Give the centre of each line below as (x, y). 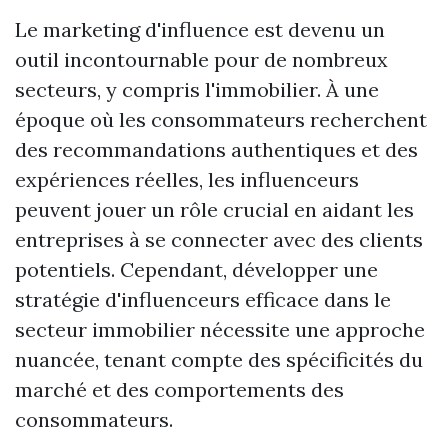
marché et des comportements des (179, 389)
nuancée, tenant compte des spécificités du (219, 359)
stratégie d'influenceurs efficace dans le (203, 299)
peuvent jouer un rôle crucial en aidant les (214, 209)
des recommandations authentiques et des (216, 149)
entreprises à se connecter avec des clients (219, 239)
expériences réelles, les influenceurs (187, 179)
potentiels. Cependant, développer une (196, 269)
